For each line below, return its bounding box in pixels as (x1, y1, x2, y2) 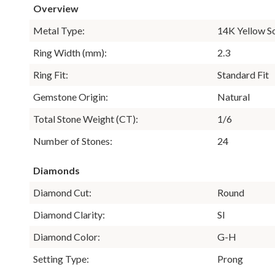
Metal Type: (33, 24, 85, 36)
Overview (33, 2, 79, 14)
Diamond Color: (33, 230, 100, 242)
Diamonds (33, 164, 80, 176)
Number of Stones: (33, 134, 112, 147)
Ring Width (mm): (33, 46, 107, 58)
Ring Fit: (33, 68, 68, 80)
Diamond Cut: (33, 186, 91, 198)
